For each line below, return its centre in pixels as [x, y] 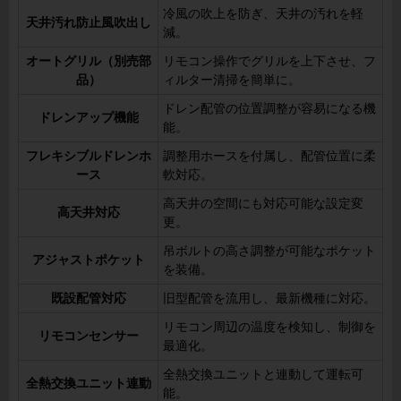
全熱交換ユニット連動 [88, 383]
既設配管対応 [88, 298]
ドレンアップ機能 [88, 117]
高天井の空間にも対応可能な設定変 [263, 203]
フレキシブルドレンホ [88, 156]
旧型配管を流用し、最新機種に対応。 [269, 298]
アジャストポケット [88, 260]
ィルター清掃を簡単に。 [232, 80]
